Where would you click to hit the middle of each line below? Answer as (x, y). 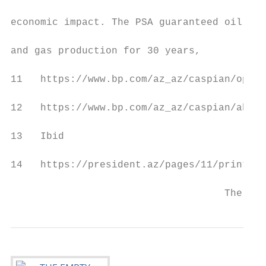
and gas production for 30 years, (106, 51)
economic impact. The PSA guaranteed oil (126, 23)
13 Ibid (37, 137)
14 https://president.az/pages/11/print (129, 165)
